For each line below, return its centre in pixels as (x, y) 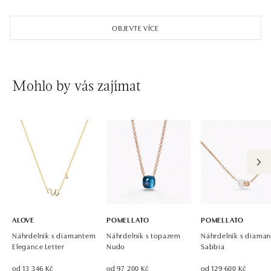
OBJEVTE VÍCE (135, 27)
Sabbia (213, 246)
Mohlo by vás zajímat (77, 87)
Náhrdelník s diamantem (54, 235)
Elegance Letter (39, 246)
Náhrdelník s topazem (144, 235)
